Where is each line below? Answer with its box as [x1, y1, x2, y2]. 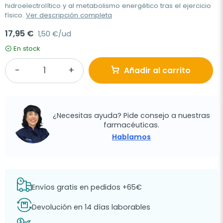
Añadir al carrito [124, 65, 191, 76]
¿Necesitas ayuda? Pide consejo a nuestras [53, 110, 210, 120]
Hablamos [112, 131, 151, 142]
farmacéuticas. [104, 119, 159, 130]
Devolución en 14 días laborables [32, 202, 150, 212]
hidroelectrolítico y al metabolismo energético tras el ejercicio [5, 1, 211, 11]
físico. [5, 10, 26, 20]
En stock [13, 44, 40, 54]
